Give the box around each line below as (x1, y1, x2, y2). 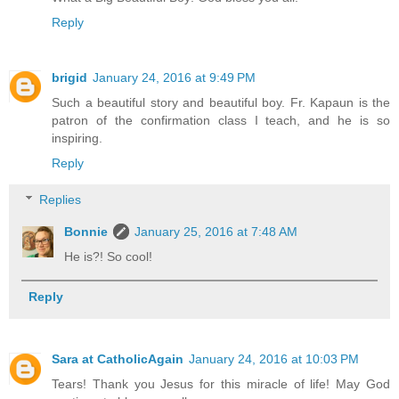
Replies (39, 192, 82, 208)
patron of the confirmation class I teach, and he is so (52, 112, 390, 127)
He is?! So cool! (64, 249, 153, 265)
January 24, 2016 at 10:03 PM (189, 352, 359, 367)
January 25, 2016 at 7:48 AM (134, 224, 298, 240)
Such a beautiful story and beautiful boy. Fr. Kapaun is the (52, 94, 390, 110)
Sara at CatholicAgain (52, 352, 183, 367)
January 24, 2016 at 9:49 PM (93, 69, 256, 85)
